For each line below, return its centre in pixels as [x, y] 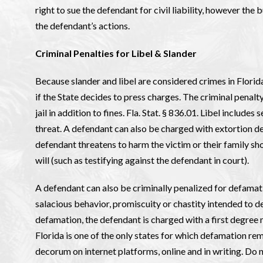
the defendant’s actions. [82, 26]
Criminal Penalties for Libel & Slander [116, 53]
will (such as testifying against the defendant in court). [142, 160]
